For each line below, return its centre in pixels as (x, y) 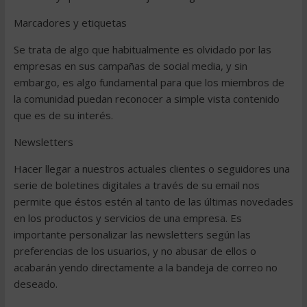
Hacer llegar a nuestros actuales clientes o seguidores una (151, 169)
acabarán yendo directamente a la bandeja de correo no (145, 267)
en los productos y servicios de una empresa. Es (127, 218)
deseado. (35, 284)
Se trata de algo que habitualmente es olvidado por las (142, 49)
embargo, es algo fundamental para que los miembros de (149, 82)
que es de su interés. (63, 115)
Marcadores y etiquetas (70, 23)
